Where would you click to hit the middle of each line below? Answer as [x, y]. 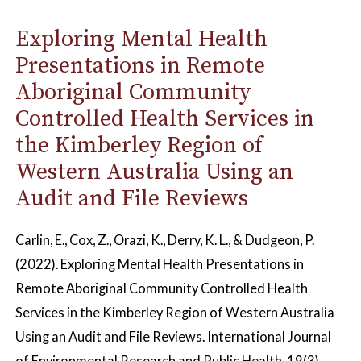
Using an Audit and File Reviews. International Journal [173, 336]
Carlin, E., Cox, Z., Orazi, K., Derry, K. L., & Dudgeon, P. [164, 239]
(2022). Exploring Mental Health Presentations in [159, 263]
